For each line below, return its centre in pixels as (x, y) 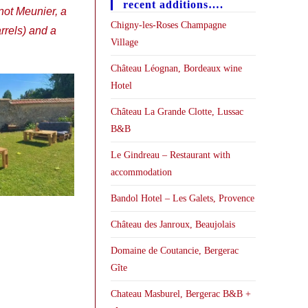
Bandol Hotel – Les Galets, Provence (182, 198)
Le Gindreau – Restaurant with (170, 155)
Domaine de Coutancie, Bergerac (174, 251)
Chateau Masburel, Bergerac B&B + (180, 294)
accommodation (141, 172)
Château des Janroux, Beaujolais (173, 224)
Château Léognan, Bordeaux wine (176, 68)
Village (124, 42)
